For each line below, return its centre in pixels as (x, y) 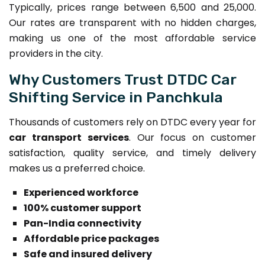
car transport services (69, 137)
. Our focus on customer (193, 137)
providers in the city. (56, 53)
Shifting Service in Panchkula (116, 97)
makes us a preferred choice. (77, 168)
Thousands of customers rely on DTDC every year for (132, 122)
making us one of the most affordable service (132, 38)
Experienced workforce (81, 192)
